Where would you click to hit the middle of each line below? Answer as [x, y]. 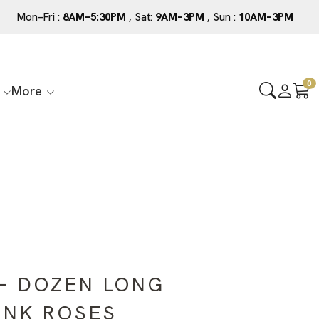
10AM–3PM [266, 17]
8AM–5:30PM [94, 17]
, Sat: [141, 17]
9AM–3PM [180, 17]
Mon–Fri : [40, 17]
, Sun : [221, 17]
